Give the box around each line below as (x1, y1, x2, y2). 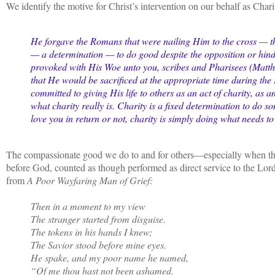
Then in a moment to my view (31, 199, 145, 212)
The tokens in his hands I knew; (31, 225, 152, 238)
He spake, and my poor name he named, (31, 250, 188, 264)
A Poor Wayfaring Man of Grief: (27, 173, 156, 187)
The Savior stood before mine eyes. (31, 238, 166, 251)
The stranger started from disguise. (31, 212, 166, 225)
